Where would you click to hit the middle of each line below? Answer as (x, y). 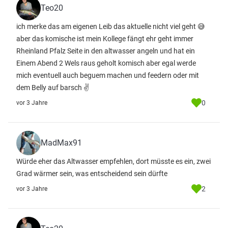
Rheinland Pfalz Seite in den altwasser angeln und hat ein (106, 51)
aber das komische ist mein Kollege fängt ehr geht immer (105, 39)
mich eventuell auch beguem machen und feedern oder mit (108, 75)
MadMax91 (61, 143)
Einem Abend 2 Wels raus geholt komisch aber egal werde (106, 63)
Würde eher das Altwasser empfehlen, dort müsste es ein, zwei (113, 161)
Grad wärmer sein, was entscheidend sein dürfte (92, 174)
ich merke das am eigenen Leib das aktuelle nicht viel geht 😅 (111, 26)
